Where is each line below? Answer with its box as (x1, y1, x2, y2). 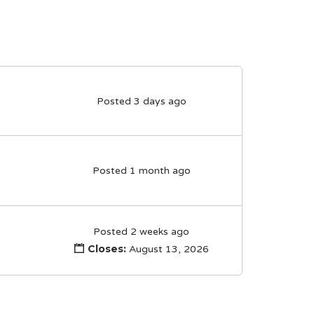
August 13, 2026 (125, 243, 209, 255)
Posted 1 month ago (92, 165, 191, 177)
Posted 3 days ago (96, 95, 186, 107)
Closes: (87, 242, 126, 255)
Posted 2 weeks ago (93, 226, 190, 238)
